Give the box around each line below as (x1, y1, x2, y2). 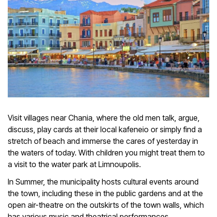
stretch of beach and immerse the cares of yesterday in (8, 136, 198, 146)
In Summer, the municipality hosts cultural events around (8, 176, 199, 186)
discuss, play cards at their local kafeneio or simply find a (8, 124, 202, 134)
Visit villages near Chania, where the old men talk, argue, (8, 112, 200, 123)
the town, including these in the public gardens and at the (8, 188, 203, 198)
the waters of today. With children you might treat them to (8, 147, 205, 157)
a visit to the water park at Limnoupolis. (8, 159, 141, 169)
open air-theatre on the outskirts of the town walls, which (8, 200, 204, 210)
